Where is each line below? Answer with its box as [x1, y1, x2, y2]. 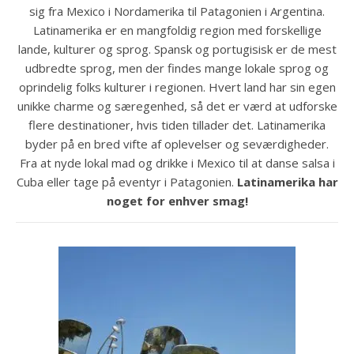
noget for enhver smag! [106, 193, 248, 209]
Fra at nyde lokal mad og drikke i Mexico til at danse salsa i [19, 155, 335, 171]
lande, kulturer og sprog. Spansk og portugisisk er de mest [17, 41, 337, 57]
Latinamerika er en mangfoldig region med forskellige [32, 22, 322, 38]
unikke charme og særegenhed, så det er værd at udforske [17, 98, 337, 114]
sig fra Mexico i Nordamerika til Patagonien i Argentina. [29, 3, 325, 19]
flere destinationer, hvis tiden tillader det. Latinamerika [28, 117, 326, 133]
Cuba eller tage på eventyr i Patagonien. [16, 174, 237, 190]
